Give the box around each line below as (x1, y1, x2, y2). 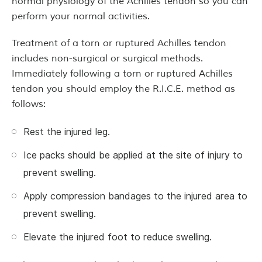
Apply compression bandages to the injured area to (23, 191, 247, 202)
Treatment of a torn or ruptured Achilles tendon (12, 37, 226, 49)
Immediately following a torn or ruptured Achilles (12, 68, 233, 80)
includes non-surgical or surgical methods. (12, 53, 203, 64)
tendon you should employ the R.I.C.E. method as (12, 83, 235, 95)
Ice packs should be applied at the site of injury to (23, 150, 243, 161)
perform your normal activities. (12, 11, 150, 22)
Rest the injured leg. (23, 126, 110, 137)
